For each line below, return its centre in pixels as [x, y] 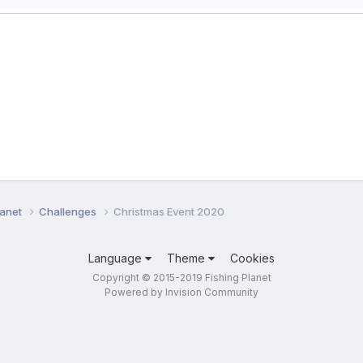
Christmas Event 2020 [169, 211]
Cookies [252, 258]
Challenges [69, 211]
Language [117, 258]
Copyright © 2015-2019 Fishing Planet [181, 277]
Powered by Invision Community [181, 292]
